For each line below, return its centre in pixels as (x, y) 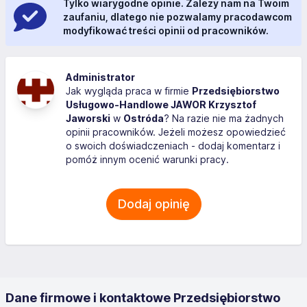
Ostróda (144, 118)
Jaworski (88, 118)
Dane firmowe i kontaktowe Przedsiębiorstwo (143, 298)
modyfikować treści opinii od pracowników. (166, 30)
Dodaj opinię (153, 204)
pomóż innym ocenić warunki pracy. (147, 159)
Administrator (100, 77)
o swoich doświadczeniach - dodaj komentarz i (173, 146)
